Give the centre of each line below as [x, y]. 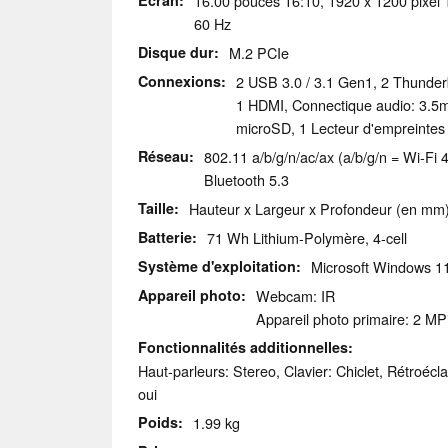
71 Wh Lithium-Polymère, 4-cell [307, 238]
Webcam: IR [295, 296]
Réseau [163, 156]
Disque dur [176, 52]
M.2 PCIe [259, 53]
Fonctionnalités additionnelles [243, 347]
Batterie [165, 237]
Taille [156, 208]
